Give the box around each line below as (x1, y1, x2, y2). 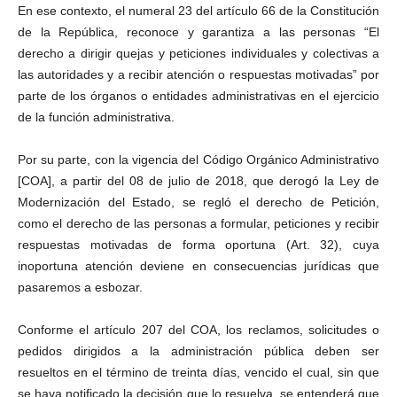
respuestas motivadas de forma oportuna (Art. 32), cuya (18, 237, 379, 252)
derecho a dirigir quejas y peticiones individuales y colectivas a (18, 46, 379, 60)
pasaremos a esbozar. (18, 280, 143, 294)
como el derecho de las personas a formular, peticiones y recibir (18, 216, 379, 230)
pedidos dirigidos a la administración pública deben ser (18, 344, 379, 358)
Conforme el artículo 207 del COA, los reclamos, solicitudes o (18, 323, 379, 337)
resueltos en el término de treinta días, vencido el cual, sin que (18, 365, 379, 379)
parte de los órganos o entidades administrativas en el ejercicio (18, 89, 379, 103)
